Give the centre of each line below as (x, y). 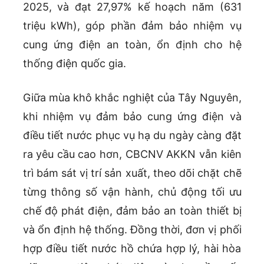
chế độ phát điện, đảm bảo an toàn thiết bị (132, 210)
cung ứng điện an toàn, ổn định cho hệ (132, 44)
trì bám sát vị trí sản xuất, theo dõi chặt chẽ (132, 173)
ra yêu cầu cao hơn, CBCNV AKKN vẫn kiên (132, 154)
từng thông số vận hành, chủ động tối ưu (132, 192)
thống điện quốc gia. (74, 63)
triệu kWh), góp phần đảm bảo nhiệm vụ (132, 25)
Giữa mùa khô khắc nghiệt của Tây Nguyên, (132, 97)
